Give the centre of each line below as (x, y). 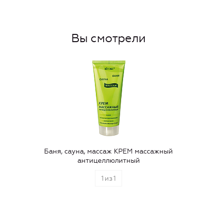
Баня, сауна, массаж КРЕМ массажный (108, 151)
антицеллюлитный (108, 160)
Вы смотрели (108, 38)
